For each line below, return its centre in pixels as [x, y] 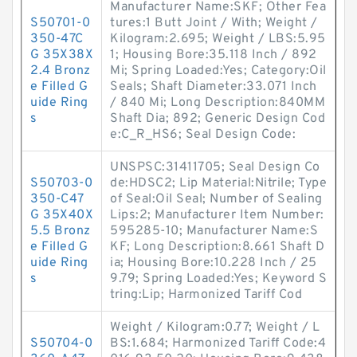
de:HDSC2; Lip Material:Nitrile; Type [218, 183]
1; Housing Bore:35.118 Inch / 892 [214, 55]
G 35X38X [62, 55]
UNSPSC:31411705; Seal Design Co [215, 167]
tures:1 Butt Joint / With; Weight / [214, 23]
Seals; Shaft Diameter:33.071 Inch [214, 87]
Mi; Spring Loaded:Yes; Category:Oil [218, 71]
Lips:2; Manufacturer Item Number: [217, 215]
